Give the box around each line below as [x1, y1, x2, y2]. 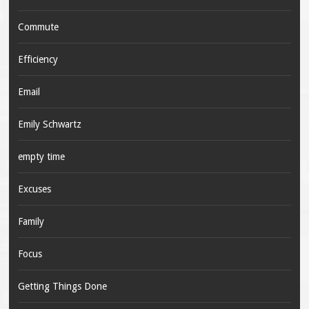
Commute [17, 21, 59, 33]
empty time [17, 151, 65, 163]
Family [17, 216, 44, 228]
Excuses [17, 183, 51, 195]
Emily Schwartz [17, 119, 81, 130]
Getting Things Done [17, 281, 107, 292]
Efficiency [17, 54, 58, 66]
